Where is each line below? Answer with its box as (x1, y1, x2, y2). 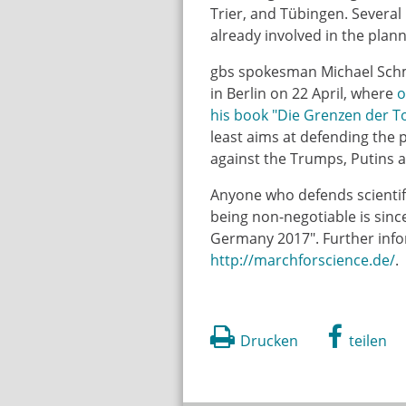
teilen (349, 330, 388, 351)
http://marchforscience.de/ (209, 249, 395, 270)
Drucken (239, 330, 298, 351)
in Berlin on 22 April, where (209, 82, 397, 103)
